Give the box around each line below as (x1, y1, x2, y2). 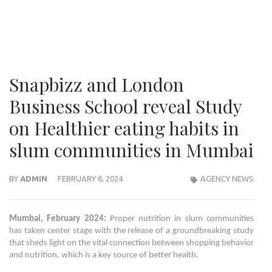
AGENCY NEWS (200, 174, 254, 183)
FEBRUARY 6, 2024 (58, 174, 123, 183)
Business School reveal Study (9, 94, 242, 118)
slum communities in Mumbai (9, 138, 254, 162)
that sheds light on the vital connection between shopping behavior (9, 239, 254, 248)
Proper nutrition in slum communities (106, 214, 254, 223)
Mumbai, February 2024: (9, 214, 106, 223)
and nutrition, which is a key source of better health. (9, 251, 200, 260)
